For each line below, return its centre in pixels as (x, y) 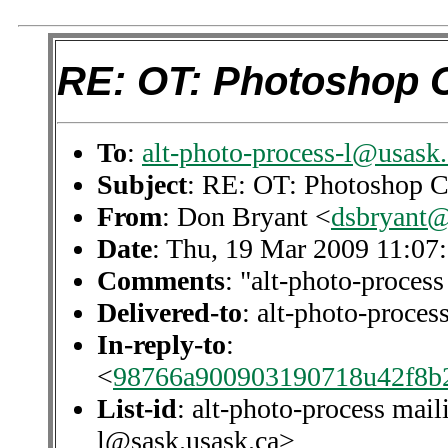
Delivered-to (169, 312)
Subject (142, 184)
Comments (161, 280)
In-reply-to (161, 344)
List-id (137, 408)
